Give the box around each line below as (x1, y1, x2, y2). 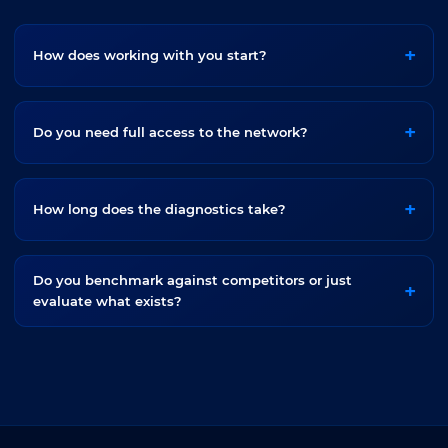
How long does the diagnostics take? (32, 201, 286, 217)
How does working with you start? (32, 47, 267, 63)
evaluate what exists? (32, 293, 182, 309)
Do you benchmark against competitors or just (32, 272, 352, 288)
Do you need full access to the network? (32, 124, 308, 140)
